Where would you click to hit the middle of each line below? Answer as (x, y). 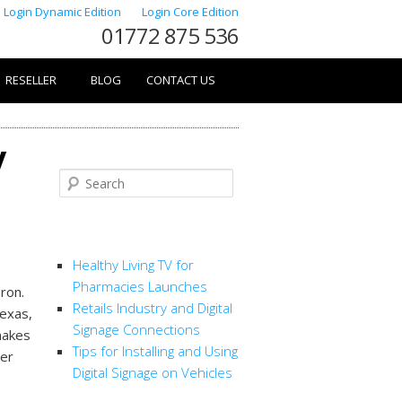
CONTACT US (181, 80)
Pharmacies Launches (140, 287)
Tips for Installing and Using (155, 351)
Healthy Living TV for (133, 265)
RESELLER (31, 80)
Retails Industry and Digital (153, 308)
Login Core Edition (190, 12)
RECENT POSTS (117, 236)
